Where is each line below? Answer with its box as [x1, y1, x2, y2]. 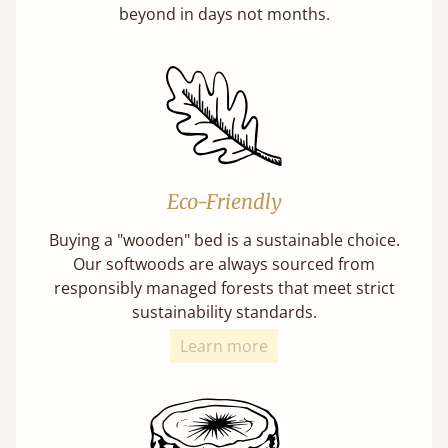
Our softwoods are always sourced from [73, 253, 375, 275]
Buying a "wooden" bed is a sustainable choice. [48, 229, 400, 251]
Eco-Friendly [166, 189, 282, 214]
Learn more [180, 335, 268, 357]
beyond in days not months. [118, 3, 330, 25]
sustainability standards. [131, 301, 317, 323]
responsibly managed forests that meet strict [53, 277, 395, 299]
